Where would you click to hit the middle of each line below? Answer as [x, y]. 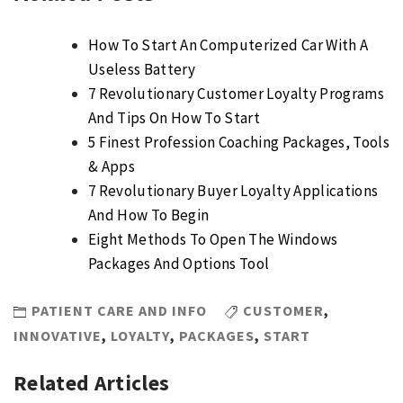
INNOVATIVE [58, 335]
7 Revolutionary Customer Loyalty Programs [236, 93]
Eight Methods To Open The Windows [213, 239]
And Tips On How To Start [175, 117]
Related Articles [92, 383]
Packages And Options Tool [179, 263]
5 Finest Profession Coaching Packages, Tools [239, 142]
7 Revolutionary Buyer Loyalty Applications [233, 190]
